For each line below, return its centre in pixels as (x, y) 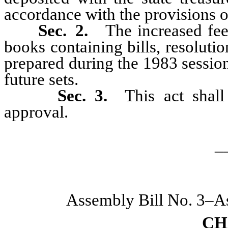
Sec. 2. (67, 30)
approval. (36, 112)
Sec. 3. (87, 95)
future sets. (41, 79)
